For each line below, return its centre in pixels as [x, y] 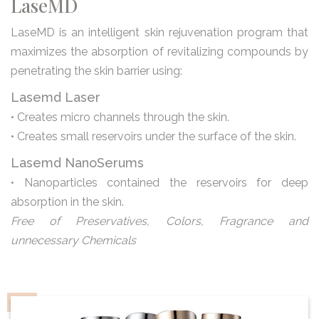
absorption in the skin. [67, 202]
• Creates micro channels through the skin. [120, 117]
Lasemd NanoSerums [77, 162]
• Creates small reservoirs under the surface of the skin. [153, 136]
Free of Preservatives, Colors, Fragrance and [159, 221]
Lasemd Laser [56, 97]
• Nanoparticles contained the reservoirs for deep [159, 182]
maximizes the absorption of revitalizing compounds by [159, 51]
